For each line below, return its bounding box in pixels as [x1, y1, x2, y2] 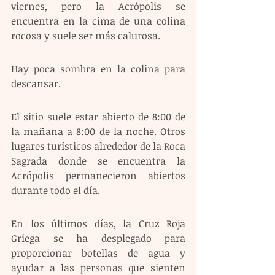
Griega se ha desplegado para [11, 231, 185, 245]
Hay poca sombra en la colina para [11, 61, 185, 76]
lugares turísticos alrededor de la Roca [11, 139, 185, 153]
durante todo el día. [11, 183, 100, 197]
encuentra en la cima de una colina [11, 14, 185, 28]
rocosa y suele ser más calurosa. [11, 28, 160, 42]
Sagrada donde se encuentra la [11, 153, 185, 168]
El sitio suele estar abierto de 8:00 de [11, 109, 185, 123]
